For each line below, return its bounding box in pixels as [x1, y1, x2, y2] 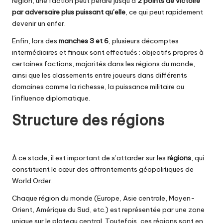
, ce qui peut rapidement [125, 7, 203, 16]
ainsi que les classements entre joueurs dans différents [12, 70, 187, 80]
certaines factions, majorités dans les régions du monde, [12, 59, 195, 68]
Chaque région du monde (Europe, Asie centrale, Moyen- [12, 193, 195, 203]
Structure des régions [12, 111, 164, 129]
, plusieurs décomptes [109, 36, 179, 45]
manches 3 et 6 [59, 36, 109, 45]
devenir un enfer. [12, 18, 66, 28]
